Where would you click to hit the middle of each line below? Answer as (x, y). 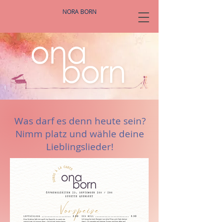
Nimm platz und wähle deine (80, 134)
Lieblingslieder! (80, 147)
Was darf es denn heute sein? (80, 121)
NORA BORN (79, 12)
